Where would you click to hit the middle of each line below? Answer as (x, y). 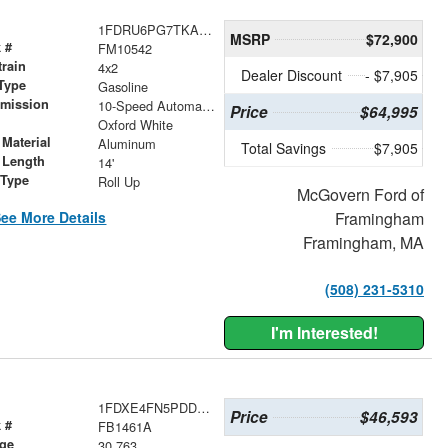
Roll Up (118, 181)
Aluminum (126, 143)
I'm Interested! (324, 332)
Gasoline (122, 86)
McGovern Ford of (360, 194)
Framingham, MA (363, 242)
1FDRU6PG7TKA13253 (205, 29)
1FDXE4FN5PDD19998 (203, 407)
